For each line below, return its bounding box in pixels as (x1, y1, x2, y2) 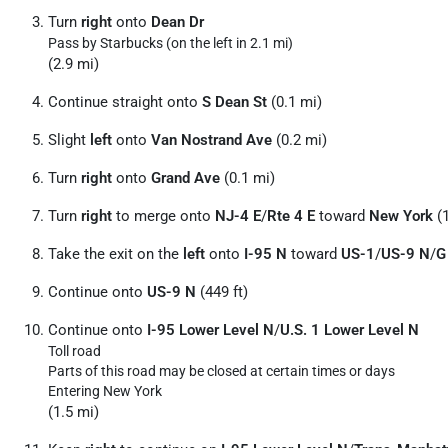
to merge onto (112, 207, 215, 225)
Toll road (48, 343, 101, 359)
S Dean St (202, 93, 267, 111)
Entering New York (48, 383, 162, 399)
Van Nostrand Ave (151, 131, 272, 149)
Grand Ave (151, 169, 220, 187)
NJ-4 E (215, 207, 261, 225)
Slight (48, 131, 90, 149)
